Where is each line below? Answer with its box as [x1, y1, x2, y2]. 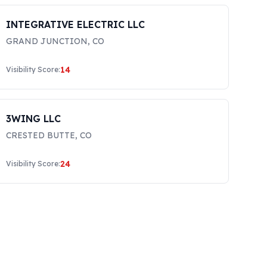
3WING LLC [6, 113, 61, 125]
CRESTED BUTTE [6, 130, 76, 141]
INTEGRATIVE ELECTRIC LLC [6, 18, 145, 30]
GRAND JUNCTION [6, 36, 88, 46]
